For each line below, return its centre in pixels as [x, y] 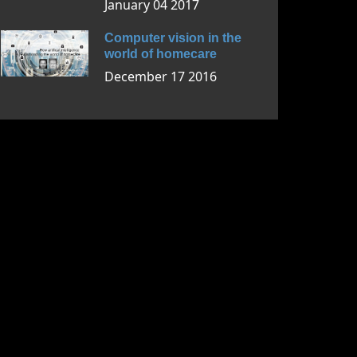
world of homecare [161, 54]
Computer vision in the [173, 38]
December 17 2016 [161, 76]
